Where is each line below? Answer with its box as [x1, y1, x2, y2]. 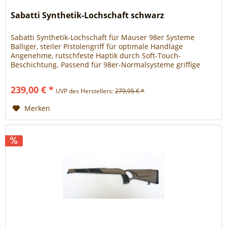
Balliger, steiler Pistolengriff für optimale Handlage [11, 42, 183, 52]
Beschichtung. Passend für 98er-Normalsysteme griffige [11, 60, 201, 70]
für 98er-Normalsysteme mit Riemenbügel [11, 78, 155, 88]
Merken [24, 103, 51, 113]
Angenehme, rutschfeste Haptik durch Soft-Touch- [11, 51, 181, 61]
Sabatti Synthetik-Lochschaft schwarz [11, 10, 165, 21]
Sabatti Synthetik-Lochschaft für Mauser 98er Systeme [11, 32, 195, 43]
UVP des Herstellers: [56, 87, 116, 96]
